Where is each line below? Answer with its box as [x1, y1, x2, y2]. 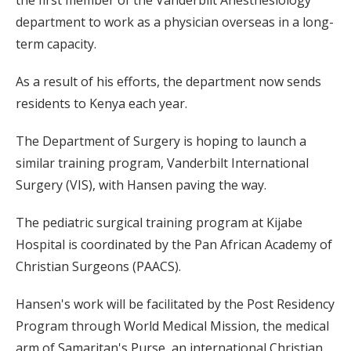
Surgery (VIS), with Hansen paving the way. [16, 176, 266, 194]
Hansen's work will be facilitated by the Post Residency [16, 295, 335, 313]
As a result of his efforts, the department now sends [16, 73, 321, 91]
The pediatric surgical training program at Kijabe [16, 214, 302, 232]
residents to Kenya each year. [16, 95, 187, 113]
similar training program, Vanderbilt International [16, 154, 309, 172]
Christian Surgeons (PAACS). [16, 258, 181, 276]
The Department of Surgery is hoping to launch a [16, 132, 306, 150]
